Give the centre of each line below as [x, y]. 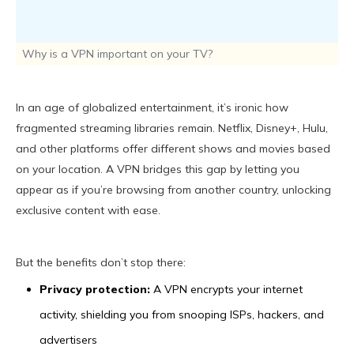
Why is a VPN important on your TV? [117, 54]
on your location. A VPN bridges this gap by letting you [158, 169]
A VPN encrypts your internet [226, 290]
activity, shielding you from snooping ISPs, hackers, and [182, 315]
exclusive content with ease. [88, 211]
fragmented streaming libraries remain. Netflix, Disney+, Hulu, [172, 128]
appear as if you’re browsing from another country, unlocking [173, 190]
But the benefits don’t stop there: [101, 263]
